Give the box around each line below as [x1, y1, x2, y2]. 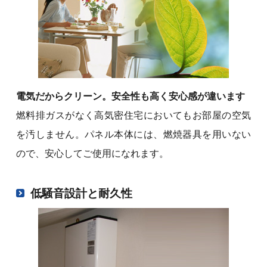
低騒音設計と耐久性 [30, 187, 132, 200]
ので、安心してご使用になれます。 [15, 148, 169, 159]
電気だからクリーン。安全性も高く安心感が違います [15, 91, 245, 102]
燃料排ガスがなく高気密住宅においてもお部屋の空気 [15, 110, 252, 121]
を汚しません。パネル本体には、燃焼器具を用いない [15, 129, 252, 140]
